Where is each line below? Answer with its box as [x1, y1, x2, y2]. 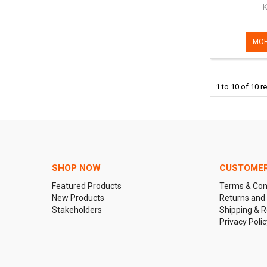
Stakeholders [52, 204, 102, 215]
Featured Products [52, 181, 122, 191]
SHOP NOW [52, 162, 101, 173]
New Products [52, 193, 104, 203]
